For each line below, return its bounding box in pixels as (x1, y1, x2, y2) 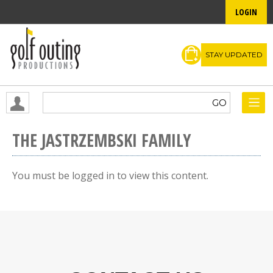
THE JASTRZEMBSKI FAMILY (12, 129, 191, 152)
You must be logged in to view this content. (12, 169, 208, 182)
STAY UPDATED (205, 49, 263, 59)
